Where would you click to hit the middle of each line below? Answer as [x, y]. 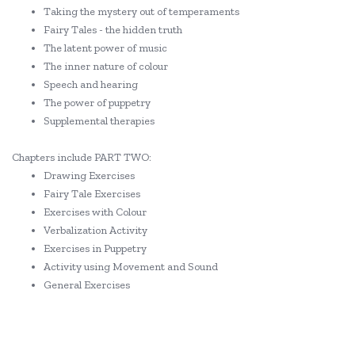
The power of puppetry [97, 103]
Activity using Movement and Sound [131, 267]
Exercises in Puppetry [95, 248]
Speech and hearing [91, 84]
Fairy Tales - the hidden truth [113, 30]
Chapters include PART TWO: [82, 157]
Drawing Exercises [89, 176]
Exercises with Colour [95, 212]
